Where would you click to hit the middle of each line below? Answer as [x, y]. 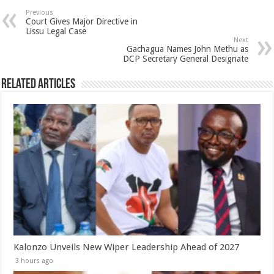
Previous [40, 13]
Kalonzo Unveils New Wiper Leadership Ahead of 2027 [127, 247]
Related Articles [39, 85]
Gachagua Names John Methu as [187, 49]
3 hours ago [35, 261]
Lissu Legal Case [56, 31]
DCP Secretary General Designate [185, 59]
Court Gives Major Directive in [82, 22]
